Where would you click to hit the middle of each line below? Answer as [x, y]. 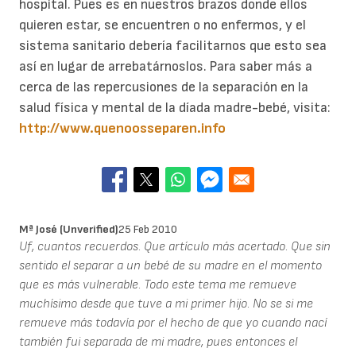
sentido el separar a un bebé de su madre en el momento [170, 265]
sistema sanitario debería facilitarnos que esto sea [173, 46]
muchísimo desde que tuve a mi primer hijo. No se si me [166, 304]
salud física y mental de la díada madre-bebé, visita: [175, 108]
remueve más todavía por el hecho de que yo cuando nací [173, 323]
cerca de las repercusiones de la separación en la [164, 87]
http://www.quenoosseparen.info [122, 129]
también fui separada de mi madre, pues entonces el [158, 342]
